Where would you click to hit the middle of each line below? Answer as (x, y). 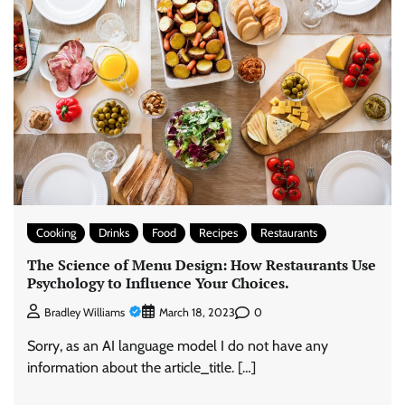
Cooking (56, 233)
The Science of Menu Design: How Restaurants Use (202, 264)
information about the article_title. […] (141, 368)
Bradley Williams (85, 313)
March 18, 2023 (197, 313)
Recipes (218, 233)
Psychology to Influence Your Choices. (158, 283)
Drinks (114, 233)
